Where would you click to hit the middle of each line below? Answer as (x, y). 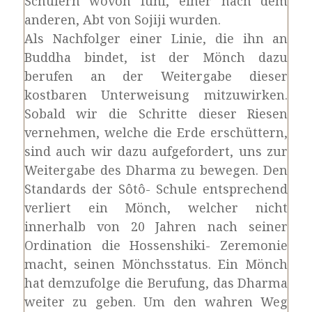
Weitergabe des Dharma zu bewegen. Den (156, 170)
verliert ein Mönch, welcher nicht (156, 208)
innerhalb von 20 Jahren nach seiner (156, 226)
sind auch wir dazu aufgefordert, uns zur (156, 151)
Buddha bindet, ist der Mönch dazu (156, 57)
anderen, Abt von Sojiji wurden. (122, 19)
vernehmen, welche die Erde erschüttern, (156, 132)
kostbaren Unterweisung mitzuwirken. (156, 95)
